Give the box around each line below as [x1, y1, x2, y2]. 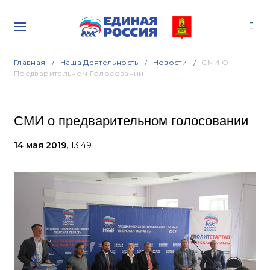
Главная [14, 58, 46, 67]
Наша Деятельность [60, 58, 139, 67]
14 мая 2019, [14, 140, 71, 151]
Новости [152, 58, 187, 67]
